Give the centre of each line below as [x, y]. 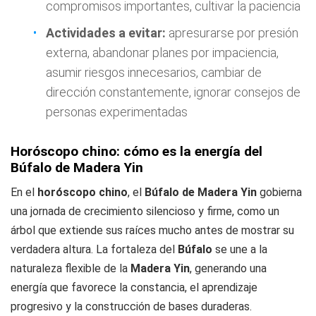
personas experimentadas [117, 112]
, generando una [228, 268]
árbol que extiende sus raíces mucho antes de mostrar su [152, 230]
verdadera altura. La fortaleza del [94, 249]
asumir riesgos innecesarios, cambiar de [154, 72]
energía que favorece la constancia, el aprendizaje [134, 287]
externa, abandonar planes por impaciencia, [162, 53]
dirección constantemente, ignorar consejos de [173, 92]
